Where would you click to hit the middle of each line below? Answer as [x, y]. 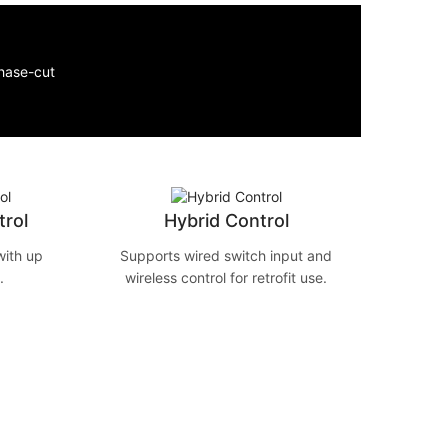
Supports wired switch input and [226, 256]
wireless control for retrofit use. [226, 278]
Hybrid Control [226, 221]
